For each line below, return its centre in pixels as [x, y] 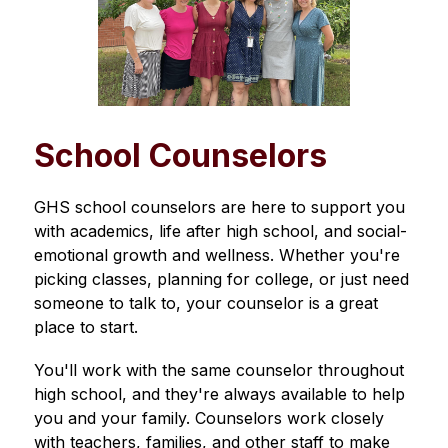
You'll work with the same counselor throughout [218, 370]
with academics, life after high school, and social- [220, 231]
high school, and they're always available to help [219, 394]
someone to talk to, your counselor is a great [205, 303]
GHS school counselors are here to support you [219, 207]
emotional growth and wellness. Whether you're [216, 255]
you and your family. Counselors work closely [208, 418]
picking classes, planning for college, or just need [221, 279]
